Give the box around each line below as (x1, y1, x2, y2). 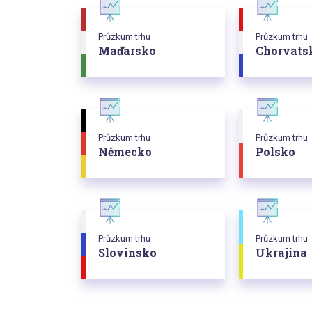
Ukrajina (256, 245, 307, 260)
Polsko (256, 144, 295, 159)
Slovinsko (98, 245, 157, 260)
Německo (98, 144, 152, 159)
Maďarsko (98, 43, 156, 58)
